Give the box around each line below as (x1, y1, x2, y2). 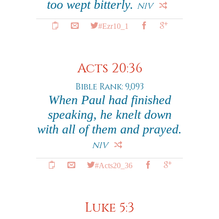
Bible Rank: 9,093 (75, 81, 144, 92)
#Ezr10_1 (98, 22, 129, 29)
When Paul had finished (48, 93, 171, 107)
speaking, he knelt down (47, 108, 172, 122)
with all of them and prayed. (37, 122, 182, 136)
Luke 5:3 (85, 199, 134, 217)
